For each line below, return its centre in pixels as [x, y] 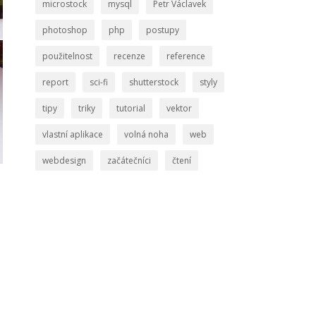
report [55, 82]
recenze [129, 56]
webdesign [64, 160]
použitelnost [67, 56]
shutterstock [153, 82]
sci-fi [98, 82]
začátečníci [129, 160]
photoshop [65, 30]
